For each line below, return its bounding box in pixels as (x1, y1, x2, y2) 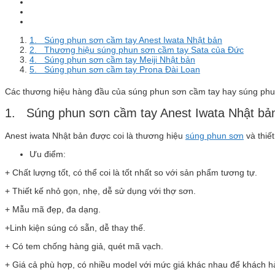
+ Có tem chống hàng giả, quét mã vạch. (5, 241, 163, 251)
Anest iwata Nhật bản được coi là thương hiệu (5, 130, 185, 141)
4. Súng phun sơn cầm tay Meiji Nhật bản (29, 54, 195, 64)
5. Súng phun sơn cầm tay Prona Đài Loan (29, 64, 200, 74)
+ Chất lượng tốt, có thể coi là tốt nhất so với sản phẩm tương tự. (5, 167, 257, 177)
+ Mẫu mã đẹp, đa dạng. (5, 204, 101, 214)
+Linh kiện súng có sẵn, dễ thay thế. (5, 222, 145, 233)
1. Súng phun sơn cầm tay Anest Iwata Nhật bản (29, 34, 222, 45)
